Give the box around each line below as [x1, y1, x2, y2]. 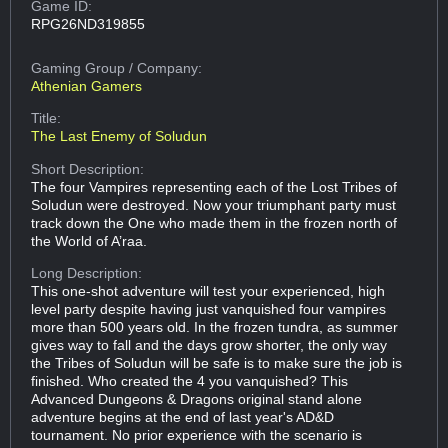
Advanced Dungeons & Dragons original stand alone [31, 391, 363, 408]
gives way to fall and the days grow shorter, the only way [31, 337, 388, 354]
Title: [31, 110, 62, 127]
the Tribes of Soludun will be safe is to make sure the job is [31, 355, 403, 372]
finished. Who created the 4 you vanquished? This [31, 373, 349, 390]
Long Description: [31, 265, 143, 282]
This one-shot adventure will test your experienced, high [31, 283, 386, 300]
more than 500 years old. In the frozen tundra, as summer [31, 319, 399, 336]
